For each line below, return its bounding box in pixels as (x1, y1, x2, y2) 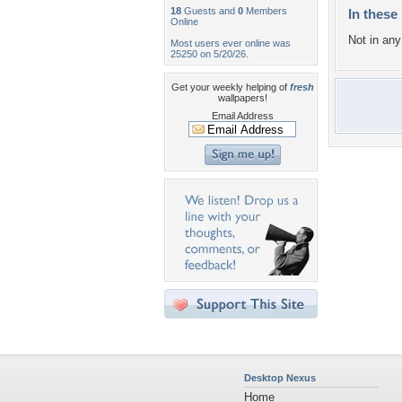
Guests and (181, 5, 238, 16)
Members (243, 5, 287, 16)
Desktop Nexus (244, 372, 316, 383)
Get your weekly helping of (170, 82, 290, 92)
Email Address (211, 110, 274, 121)
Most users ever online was (170, 38, 291, 48)
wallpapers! (217, 92, 267, 103)
